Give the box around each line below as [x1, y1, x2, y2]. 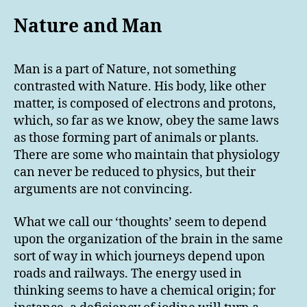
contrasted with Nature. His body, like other [14, 79, 266, 95]
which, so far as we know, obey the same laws [14, 113, 279, 130]
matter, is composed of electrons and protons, [14, 96, 276, 112]
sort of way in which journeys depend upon [14, 248, 265, 265]
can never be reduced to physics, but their [14, 164, 256, 181]
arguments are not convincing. [14, 182, 193, 198]
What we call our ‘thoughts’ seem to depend [14, 214, 267, 230]
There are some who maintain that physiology [14, 147, 280, 164]
